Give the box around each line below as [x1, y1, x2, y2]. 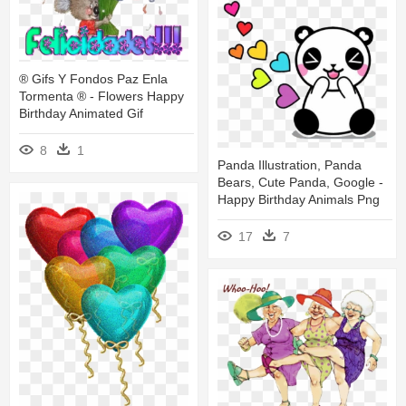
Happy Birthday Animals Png [217, 192, 380, 208]
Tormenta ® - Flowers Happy [19, 89, 184, 104]
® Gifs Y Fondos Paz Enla [19, 72, 168, 87]
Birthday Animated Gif [19, 106, 143, 121]
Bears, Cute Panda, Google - [217, 175, 383, 190]
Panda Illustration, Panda [217, 158, 362, 173]
